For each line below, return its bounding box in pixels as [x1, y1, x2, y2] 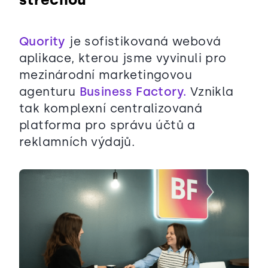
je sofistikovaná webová [65, 33, 221, 48]
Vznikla [186, 84, 234, 99]
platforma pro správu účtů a [19, 117, 196, 132]
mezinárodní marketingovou [19, 67, 192, 82]
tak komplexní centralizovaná [19, 100, 203, 115]
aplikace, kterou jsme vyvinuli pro [19, 50, 227, 65]
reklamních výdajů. [19, 134, 139, 149]
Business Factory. [79, 84, 187, 99]
